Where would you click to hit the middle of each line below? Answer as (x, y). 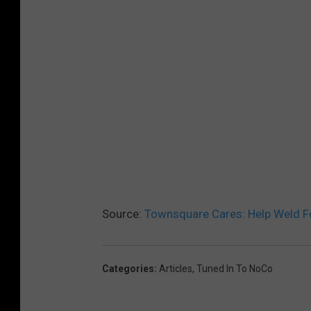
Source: (123, 213)
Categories (128, 268)
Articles (176, 268)
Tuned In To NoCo (235, 268)
